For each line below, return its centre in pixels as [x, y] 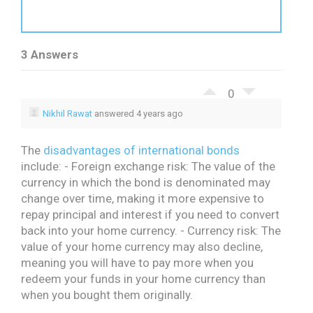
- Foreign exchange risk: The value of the [170, 166]
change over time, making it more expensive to [143, 198]
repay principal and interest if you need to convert [150, 214]
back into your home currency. [99, 231]
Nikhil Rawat [67, 114]
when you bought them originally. [107, 295]
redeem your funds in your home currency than [143, 279]
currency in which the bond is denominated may [146, 182]
